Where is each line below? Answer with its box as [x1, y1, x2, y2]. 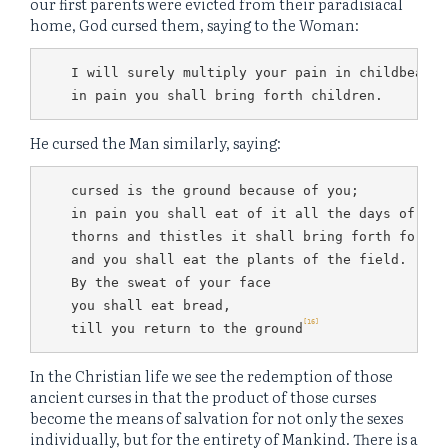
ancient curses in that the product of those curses [30, 386, 376, 408]
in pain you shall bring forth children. [71, 87, 383, 103]
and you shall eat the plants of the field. [71, 251, 407, 267]
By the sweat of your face [71, 274, 271, 290]
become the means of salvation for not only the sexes [30, 407, 403, 429]
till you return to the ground [71, 320, 303, 336]
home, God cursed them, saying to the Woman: [30, 14, 359, 36]
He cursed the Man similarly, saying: [30, 132, 281, 154]
